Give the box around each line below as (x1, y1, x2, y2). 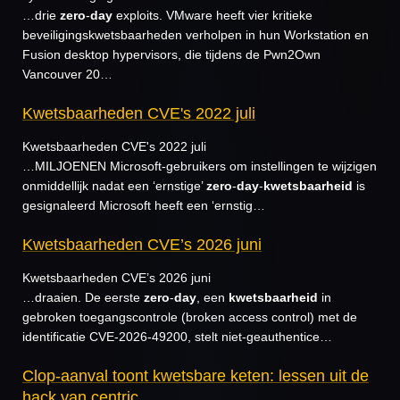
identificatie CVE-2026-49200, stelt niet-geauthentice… (22, 329, 332, 344)
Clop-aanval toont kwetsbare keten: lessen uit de (22, 366, 369, 385)
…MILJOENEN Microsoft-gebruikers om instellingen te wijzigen (22, 159, 377, 173)
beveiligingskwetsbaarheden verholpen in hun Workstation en (22, 28, 369, 42)
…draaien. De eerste (22, 290, 144, 304)
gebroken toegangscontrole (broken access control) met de (22, 310, 357, 324)
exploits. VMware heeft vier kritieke (112, 8, 312, 22)
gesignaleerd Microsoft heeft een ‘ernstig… (22, 198, 265, 212)
